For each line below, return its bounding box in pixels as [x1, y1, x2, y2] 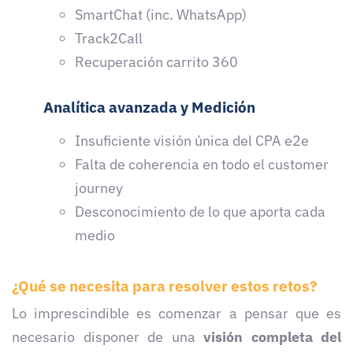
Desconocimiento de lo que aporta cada [75, 202, 325, 221]
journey [75, 178, 126, 197]
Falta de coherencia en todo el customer [75, 154, 329, 173]
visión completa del [203, 328, 341, 347]
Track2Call [75, 29, 143, 48]
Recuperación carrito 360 [75, 53, 238, 72]
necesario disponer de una [12, 328, 203, 347]
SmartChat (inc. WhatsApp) [75, 6, 247, 24]
